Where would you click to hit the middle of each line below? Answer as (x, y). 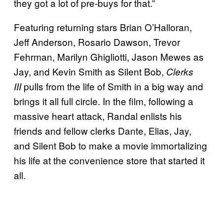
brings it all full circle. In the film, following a (104, 101)
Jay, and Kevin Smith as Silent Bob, (90, 71)
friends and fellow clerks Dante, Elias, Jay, (103, 130)
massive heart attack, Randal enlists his (98, 115)
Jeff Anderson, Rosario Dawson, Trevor (97, 41)
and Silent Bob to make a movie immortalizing (110, 145)
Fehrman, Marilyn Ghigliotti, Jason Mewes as (109, 56)
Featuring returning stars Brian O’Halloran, (103, 27)
